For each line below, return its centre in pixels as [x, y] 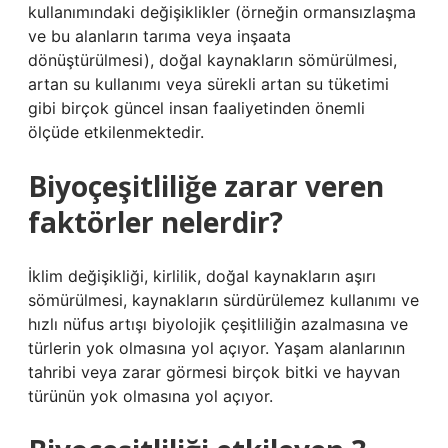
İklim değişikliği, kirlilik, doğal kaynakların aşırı [202, 276]
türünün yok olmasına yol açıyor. [150, 396]
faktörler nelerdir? [155, 222]
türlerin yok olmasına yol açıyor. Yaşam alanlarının [216, 348]
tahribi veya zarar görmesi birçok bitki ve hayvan [214, 372]
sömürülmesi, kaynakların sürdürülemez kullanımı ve [223, 300]
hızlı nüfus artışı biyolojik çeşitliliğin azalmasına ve [218, 324]
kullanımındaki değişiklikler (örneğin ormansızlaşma [222, 12]
